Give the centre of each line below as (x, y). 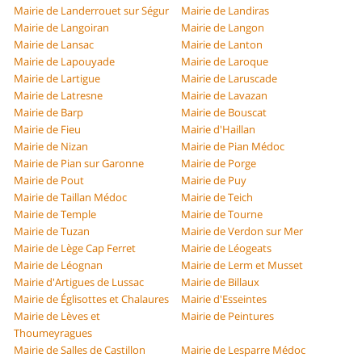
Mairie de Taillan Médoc (71, 198)
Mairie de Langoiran (62, 28)
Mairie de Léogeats (226, 248)
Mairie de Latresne (59, 96)
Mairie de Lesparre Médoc (243, 350)
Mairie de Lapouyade (65, 62)
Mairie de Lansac (54, 45)
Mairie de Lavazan (224, 96)
